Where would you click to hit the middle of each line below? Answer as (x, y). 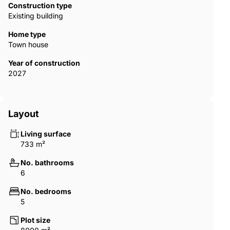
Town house (28, 45)
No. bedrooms (46, 191)
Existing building (36, 16)
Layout (24, 114)
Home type (27, 34)
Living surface (46, 134)
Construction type (40, 6)
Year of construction (44, 63)
